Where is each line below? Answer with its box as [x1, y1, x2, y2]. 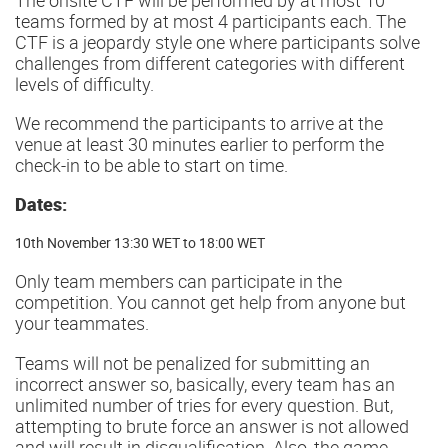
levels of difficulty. [15, 71, 154, 96]
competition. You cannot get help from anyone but [15, 290, 406, 315]
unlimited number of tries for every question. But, [15, 392, 393, 417]
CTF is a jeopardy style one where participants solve [15, 29, 420, 54]
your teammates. [15, 311, 149, 336]
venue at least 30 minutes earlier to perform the [15, 131, 384, 156]
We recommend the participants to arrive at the [15, 110, 383, 135]
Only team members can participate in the [15, 269, 342, 294]
